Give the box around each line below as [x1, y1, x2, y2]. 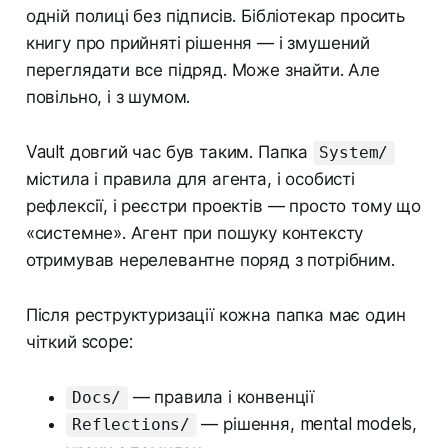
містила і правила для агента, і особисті [25, 169, 355, 190]
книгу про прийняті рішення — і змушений [25, 33, 371, 54]
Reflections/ [72, 415, 191, 435]
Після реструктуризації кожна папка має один [25, 305, 406, 326]
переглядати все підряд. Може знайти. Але [25, 60, 380, 81]
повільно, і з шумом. [25, 87, 191, 108]
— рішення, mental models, [196, 414, 418, 435]
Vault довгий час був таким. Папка [25, 142, 313, 163]
